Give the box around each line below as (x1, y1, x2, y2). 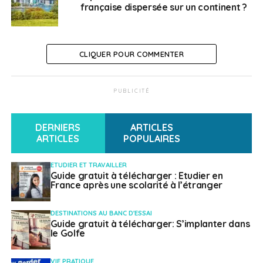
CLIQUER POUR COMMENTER (79, 49, 184, 59)
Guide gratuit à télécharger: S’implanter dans (50, 218, 250, 230)
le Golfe (50, 227, 86, 240)
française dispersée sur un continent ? (80, 1, 247, 14)
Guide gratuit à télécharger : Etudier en (50, 170, 223, 182)
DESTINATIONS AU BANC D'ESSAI (50, 209, 152, 218)
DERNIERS (35, 122, 81, 134)
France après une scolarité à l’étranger (50, 179, 223, 191)
